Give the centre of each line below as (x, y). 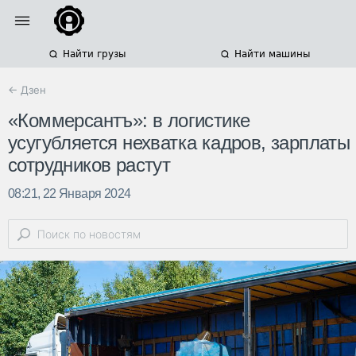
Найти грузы (94, 54)
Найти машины (272, 54)
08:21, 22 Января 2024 (70, 194)
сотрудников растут (89, 165)
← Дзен (27, 90)
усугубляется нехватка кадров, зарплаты (179, 143)
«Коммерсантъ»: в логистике (129, 121)
